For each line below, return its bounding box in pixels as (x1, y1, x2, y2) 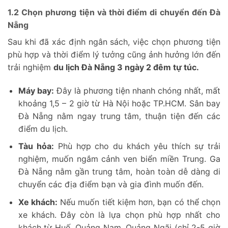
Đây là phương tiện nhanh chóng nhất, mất (53, 85, 221, 96)
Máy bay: (18, 85, 54, 96)
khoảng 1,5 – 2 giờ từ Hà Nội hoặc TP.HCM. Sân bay (18, 98, 220, 108)
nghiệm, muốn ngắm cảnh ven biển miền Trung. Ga (18, 154, 220, 164)
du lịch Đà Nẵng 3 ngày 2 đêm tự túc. (53, 62, 199, 72)
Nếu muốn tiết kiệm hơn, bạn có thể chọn (58, 196, 221, 207)
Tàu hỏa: (18, 141, 54, 152)
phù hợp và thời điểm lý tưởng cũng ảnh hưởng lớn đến (8, 49, 220, 60)
